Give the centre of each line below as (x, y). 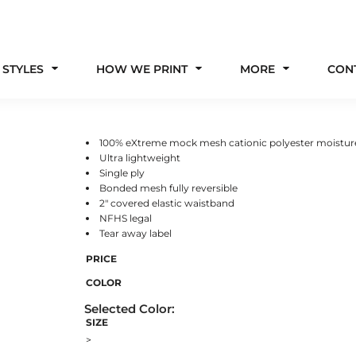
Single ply (122, 173)
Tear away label (135, 233)
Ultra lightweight (140, 158)
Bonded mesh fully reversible (168, 188)
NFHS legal (126, 218)
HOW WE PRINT (143, 69)
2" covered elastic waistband (167, 203)
